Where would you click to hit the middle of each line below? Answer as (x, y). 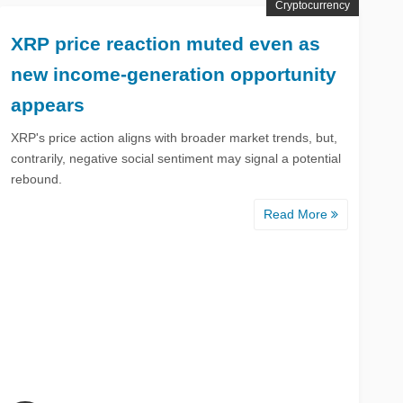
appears (48, 104)
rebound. (37, 179)
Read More (297, 214)
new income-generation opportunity (174, 74)
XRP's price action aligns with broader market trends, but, (175, 137)
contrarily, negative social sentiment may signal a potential (176, 158)
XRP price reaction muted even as (166, 43)
